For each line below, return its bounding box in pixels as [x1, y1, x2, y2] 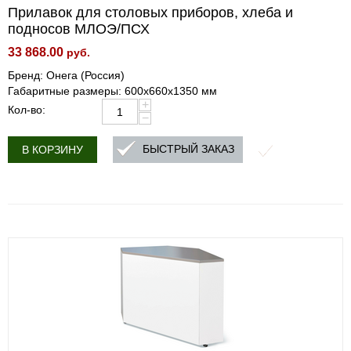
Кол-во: [8, 103, 45, 116]
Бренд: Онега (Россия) [8, 69, 125, 81]
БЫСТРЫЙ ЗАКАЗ [143, 143, 234, 156]
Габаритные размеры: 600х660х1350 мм [8, 85, 217, 97]
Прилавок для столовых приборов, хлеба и [8, 5, 293, 20]
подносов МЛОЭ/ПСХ [8, 21, 150, 37]
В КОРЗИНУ [22, 143, 83, 156]
